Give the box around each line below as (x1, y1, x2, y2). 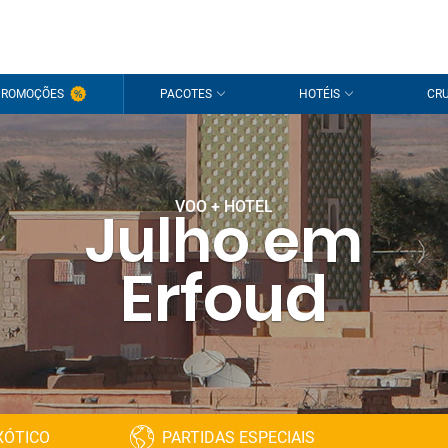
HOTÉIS (298, 87, 340, 101)
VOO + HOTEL (175, 197, 273, 216)
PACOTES (160, 87, 213, 101)
